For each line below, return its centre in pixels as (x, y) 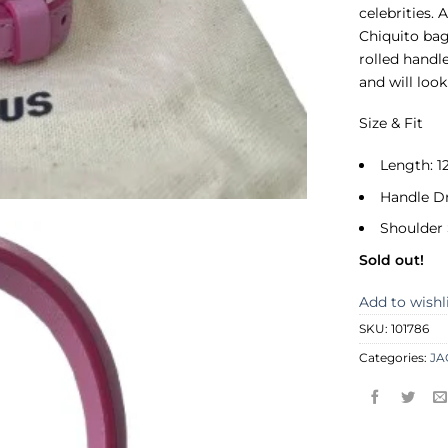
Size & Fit (391, 123)
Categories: (395, 357)
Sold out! (392, 260)
